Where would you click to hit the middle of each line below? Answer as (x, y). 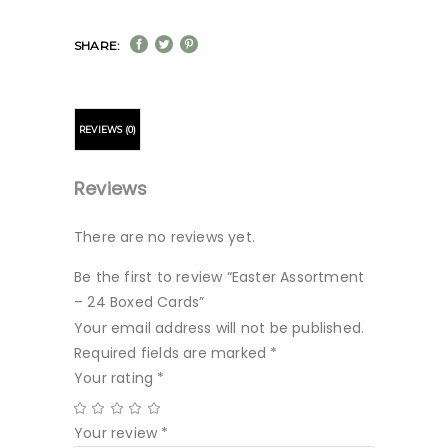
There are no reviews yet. (164, 237)
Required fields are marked (172, 353)
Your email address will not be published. (219, 328)
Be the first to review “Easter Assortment (219, 277)
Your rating (116, 378)
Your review (118, 433)
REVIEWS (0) (108, 129)
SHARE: (97, 45)
